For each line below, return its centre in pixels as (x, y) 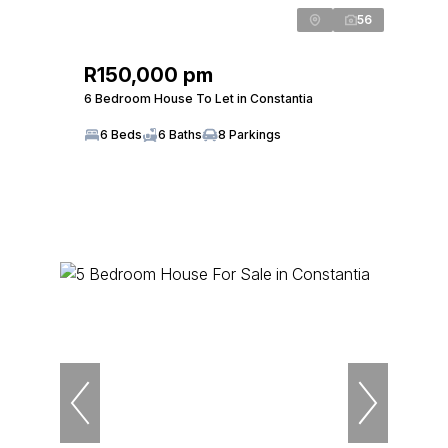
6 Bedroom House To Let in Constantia (198, 98)
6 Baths (180, 134)
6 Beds (121, 134)
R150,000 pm (148, 74)
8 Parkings (249, 134)
